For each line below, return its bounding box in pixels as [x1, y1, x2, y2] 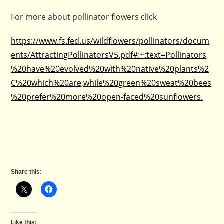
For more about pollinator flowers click [11, 11, 157, 22]
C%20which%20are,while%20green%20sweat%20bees [11, 77, 212, 88]
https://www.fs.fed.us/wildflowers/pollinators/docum [11, 35, 210, 46]
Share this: [11, 168, 42, 175]
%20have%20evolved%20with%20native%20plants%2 [11, 63, 209, 74]
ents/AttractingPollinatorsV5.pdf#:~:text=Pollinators [11, 49, 207, 60]
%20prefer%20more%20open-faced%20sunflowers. [11, 91, 203, 102]
